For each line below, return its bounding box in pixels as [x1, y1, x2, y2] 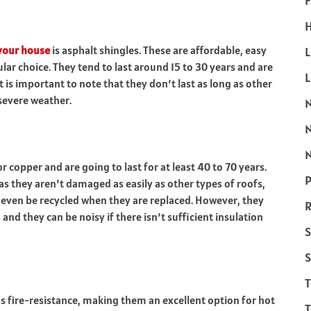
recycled [40, 193, 79, 207]
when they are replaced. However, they [79, 193, 264, 207]
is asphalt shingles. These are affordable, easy [50, 43, 267, 57]
